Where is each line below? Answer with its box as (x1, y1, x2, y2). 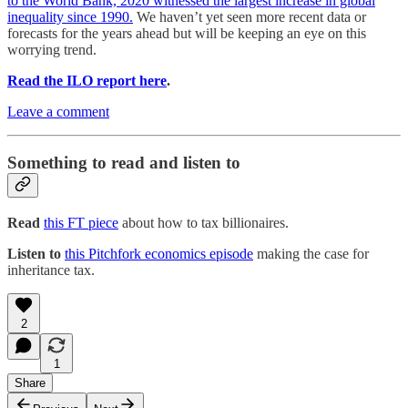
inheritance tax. (7, 261, 95, 278)
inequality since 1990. (7, 8, 133, 25)
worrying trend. (7, 41, 97, 57)
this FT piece (44, 214, 118, 230)
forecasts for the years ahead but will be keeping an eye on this (7, 25, 366, 41)
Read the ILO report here (7, 72, 167, 88)
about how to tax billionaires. (118, 214, 289, 230)
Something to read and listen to (7, 153, 240, 173)
